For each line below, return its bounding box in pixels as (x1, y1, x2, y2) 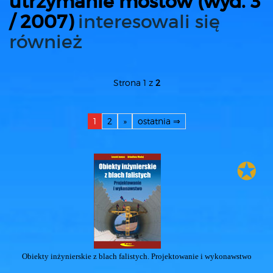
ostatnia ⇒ (137, 116, 180, 126)
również (9, 30, 82, 53)
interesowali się (78, 10, 220, 33)
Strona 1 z (113, 77, 155, 88)
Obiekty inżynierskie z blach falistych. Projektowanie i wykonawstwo (21, 252, 252, 261)
